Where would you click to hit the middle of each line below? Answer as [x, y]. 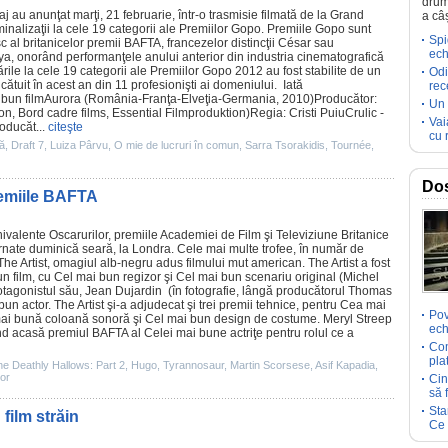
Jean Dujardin [123, 291]
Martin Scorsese [270, 365]
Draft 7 [27, 145]
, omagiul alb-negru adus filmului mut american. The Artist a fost [218, 263]
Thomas [370, 291]
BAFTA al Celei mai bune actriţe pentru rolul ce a [221, 333]
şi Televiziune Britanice [325, 235]
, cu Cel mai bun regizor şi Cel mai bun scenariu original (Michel [205, 277]
